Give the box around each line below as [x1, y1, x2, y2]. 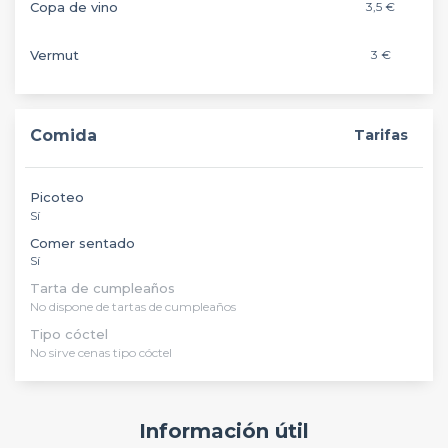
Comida [30, 126, 97, 145]
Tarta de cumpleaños [30, 280, 175, 296]
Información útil [139, 419, 309, 443]
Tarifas [353, 126, 408, 144]
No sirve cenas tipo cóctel [30, 345, 172, 360]
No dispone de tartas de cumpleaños [30, 299, 236, 314]
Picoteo [30, 189, 84, 205]
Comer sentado [30, 235, 135, 251]
